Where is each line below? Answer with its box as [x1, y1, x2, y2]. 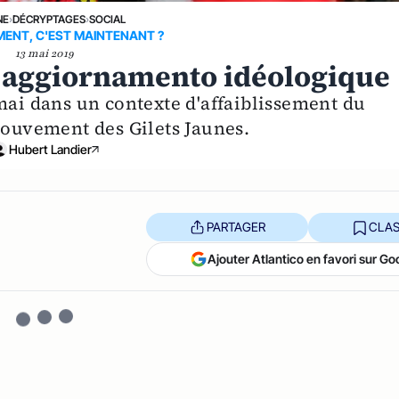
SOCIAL [89, 12, 126, 26]
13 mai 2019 [15, 45, 75, 61]
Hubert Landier [8, 141, 92, 157]
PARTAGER [206, 219, 265, 235]
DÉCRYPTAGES [12, 12, 86, 26]
